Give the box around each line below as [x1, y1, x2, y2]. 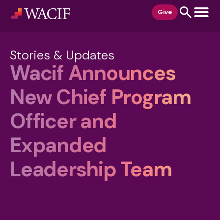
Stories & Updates [10, 47, 114, 63]
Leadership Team [10, 156, 172, 183]
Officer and [10, 108, 117, 135]
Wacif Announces [10, 60, 176, 86]
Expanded [10, 132, 107, 159]
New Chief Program [10, 84, 191, 110]
